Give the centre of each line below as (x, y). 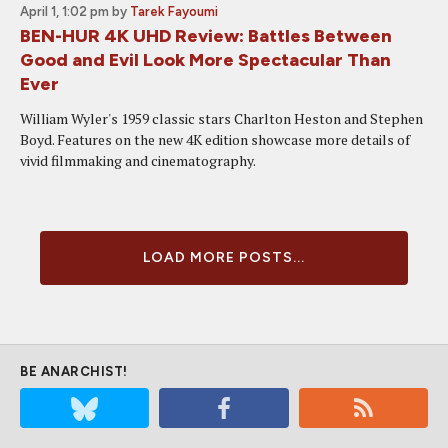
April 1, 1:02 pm (64, 11)
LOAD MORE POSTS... (224, 257)
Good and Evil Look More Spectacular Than (205, 60)
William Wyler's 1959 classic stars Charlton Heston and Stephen (221, 118)
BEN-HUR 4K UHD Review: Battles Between (206, 36)
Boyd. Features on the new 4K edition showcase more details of (215, 139)
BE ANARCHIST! (74, 371)
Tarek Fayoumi (174, 11)
